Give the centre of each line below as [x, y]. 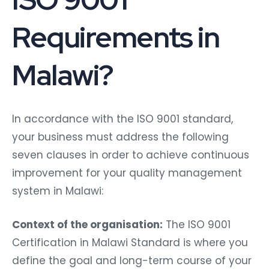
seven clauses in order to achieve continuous [131, 155]
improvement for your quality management [127, 173]
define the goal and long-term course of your [132, 260]
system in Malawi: [58, 191]
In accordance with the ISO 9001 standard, [122, 119]
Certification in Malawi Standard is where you [130, 242]
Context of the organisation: [87, 224]
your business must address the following [120, 137]
